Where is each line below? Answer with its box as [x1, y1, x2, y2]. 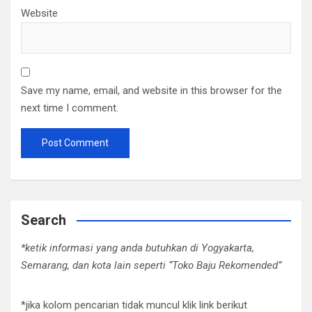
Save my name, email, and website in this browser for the [21, 84, 282, 97]
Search [21, 212, 66, 228]
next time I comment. [21, 102, 118, 114]
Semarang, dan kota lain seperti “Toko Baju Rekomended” [21, 259, 281, 272]
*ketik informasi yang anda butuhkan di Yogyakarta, [21, 242, 254, 254]
